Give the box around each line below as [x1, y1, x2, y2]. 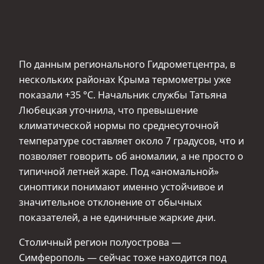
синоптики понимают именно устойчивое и [19, 180, 223, 193]
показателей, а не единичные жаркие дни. [19, 210, 216, 224]
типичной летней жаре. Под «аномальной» [19, 164, 219, 178]
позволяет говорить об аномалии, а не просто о [19, 149, 243, 163]
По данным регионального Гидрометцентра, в [19, 57, 235, 71]
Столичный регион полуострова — [19, 236, 181, 249]
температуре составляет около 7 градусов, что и [19, 134, 244, 147]
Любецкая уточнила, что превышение [19, 103, 198, 117]
